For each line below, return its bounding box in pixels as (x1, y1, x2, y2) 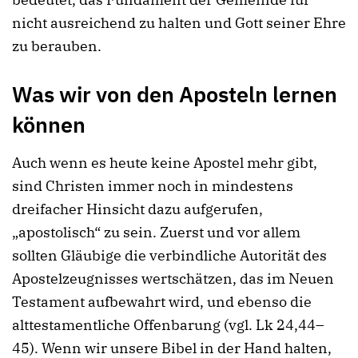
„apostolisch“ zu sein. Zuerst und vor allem (12, 223, 300, 242)
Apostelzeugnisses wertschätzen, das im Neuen (12, 269, 334, 288)
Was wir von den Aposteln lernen (12, 80, 337, 109)
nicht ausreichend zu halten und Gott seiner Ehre (12, 14, 346, 33)
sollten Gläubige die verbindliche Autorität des (12, 246, 327, 265)
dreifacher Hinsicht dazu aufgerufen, (12, 200, 263, 219)
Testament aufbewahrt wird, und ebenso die (12, 292, 312, 312)
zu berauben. (12, 37, 101, 56)
